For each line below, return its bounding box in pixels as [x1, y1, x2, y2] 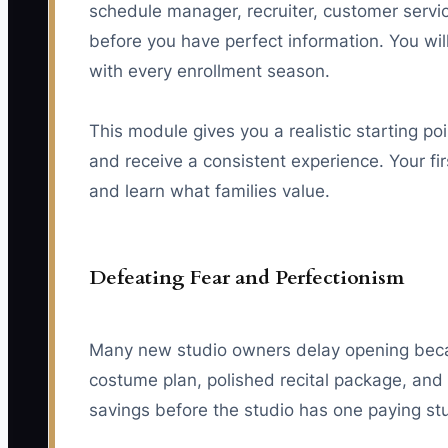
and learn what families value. [89, 180, 330, 201]
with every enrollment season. [89, 60, 330, 81]
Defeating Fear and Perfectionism [89, 263, 404, 291]
